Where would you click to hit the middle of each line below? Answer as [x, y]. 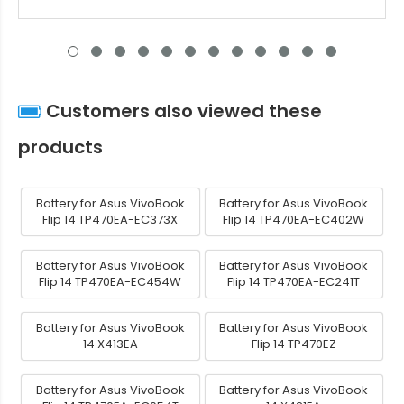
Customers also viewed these [182, 110]
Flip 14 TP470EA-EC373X [110, 219]
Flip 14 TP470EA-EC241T [294, 281]
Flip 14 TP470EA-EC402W [294, 219]
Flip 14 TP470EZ [294, 344]
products [60, 147]
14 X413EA [110, 344]
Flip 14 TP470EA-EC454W [110, 281]
